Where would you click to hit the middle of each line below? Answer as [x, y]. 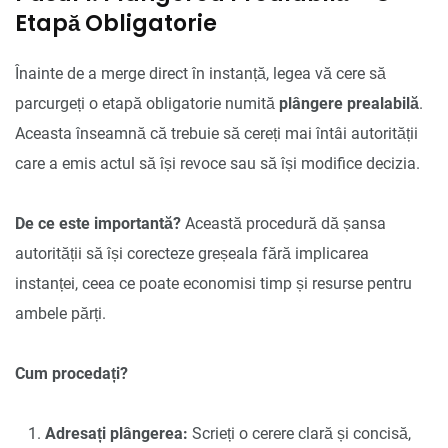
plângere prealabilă [349, 103]
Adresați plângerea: [116, 433]
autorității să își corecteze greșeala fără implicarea [192, 253]
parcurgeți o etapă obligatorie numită [147, 103]
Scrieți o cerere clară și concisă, [299, 433]
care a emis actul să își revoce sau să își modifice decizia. [217, 163]
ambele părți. [60, 313]
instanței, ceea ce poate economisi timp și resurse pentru [213, 283]
